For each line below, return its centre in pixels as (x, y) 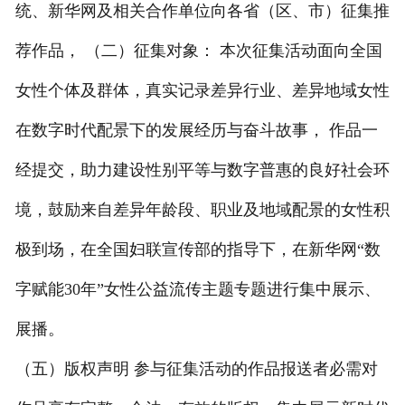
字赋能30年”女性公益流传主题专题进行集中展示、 (198, 290)
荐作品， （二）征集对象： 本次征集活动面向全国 (198, 51)
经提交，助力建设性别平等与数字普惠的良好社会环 (202, 170)
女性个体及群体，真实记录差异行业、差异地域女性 (202, 91)
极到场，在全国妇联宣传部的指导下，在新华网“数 (198, 250)
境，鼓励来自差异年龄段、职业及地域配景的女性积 (202, 210)
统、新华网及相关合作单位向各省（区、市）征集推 (202, 11)
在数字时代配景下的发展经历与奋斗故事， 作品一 (196, 131)
